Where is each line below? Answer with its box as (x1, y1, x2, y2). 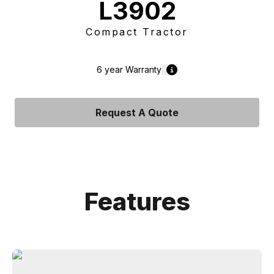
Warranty (123, 64, 161, 75)
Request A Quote (95, 106, 179, 119)
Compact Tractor (86, 26, 188, 38)
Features (84, 187, 190, 217)
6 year (97, 64, 123, 75)
